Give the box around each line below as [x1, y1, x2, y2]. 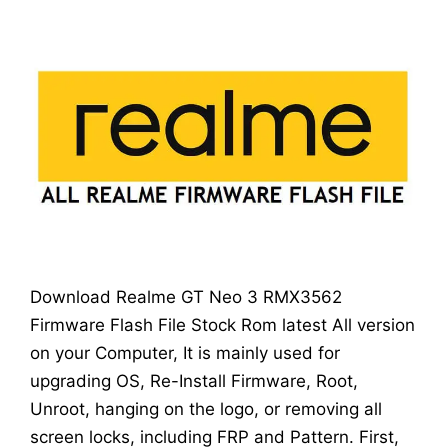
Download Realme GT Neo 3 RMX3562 [30, 287, 342, 308]
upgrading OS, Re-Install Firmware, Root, [30, 371, 358, 392]
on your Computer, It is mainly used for [30, 343, 340, 364]
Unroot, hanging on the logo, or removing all [30, 399, 382, 420]
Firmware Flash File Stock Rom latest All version [30, 315, 415, 336]
